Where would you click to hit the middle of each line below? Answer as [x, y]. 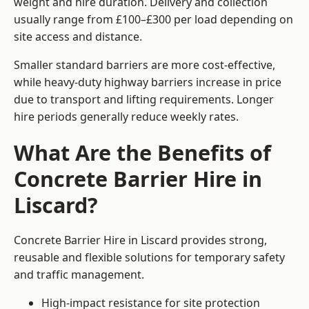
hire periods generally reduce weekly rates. [126, 117]
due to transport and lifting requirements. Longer [144, 100]
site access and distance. [78, 37]
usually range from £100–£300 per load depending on [153, 20]
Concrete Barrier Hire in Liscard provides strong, [140, 240]
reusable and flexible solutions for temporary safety [149, 258]
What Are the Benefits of [142, 153]
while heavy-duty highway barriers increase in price [148, 82]
